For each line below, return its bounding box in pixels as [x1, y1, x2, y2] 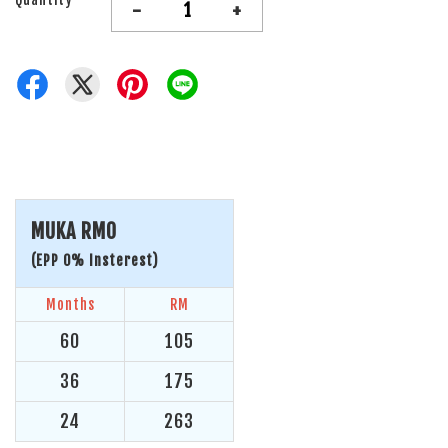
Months [45, 296, 95, 313]
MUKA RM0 [31, 219, 117, 244]
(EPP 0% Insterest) [31, 252, 159, 269]
